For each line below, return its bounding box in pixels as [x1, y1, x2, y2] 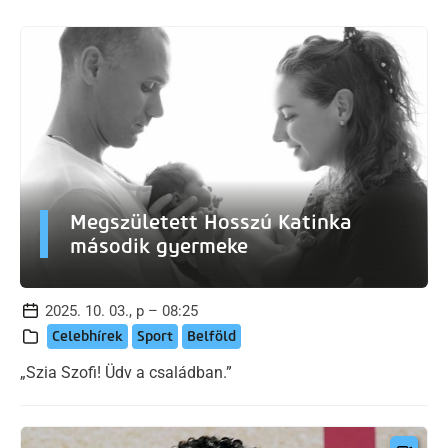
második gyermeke [70, 233, 248, 258]
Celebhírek [52, 327, 123, 345]
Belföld [187, 327, 236, 345]
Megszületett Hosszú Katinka [70, 209, 352, 234]
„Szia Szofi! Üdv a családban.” [20, 362, 232, 382]
